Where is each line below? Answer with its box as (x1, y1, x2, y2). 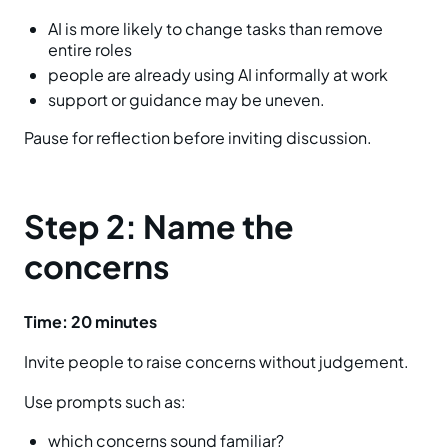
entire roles (48, 39, 132, 61)
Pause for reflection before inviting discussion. (24, 127, 372, 149)
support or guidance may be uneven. (48, 89, 325, 111)
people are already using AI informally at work (48, 64, 388, 86)
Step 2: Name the (24, 206, 294, 247)
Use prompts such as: (24, 391, 186, 413)
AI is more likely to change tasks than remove (48, 18, 383, 40)
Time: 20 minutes (24, 311, 157, 333)
